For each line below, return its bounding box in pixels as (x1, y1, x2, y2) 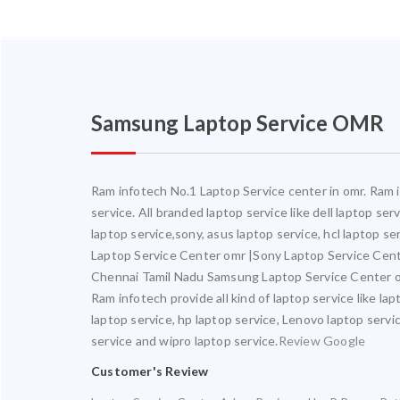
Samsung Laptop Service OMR (91, 110, 384, 136)
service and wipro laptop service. (91, 333, 279, 348)
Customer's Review (91, 363, 209, 379)
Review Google (278, 333, 366, 348)
